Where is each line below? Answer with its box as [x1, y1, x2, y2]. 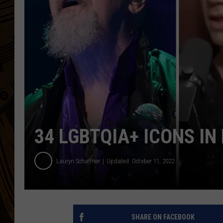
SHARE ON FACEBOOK [131, 213, 195, 222]
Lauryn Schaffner [56, 157, 100, 165]
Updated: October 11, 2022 [107, 157, 174, 165]
